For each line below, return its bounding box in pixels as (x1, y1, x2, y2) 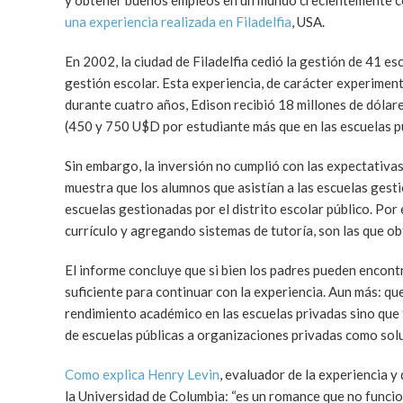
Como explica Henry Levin (65, 366, 219, 382)
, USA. (291, 13, 325, 30)
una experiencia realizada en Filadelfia (65, 13, 291, 30)
